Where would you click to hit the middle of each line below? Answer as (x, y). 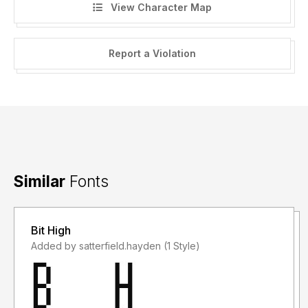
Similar (40, 181)
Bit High (51, 231)
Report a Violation (152, 54)
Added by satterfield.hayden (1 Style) (182, 246)
